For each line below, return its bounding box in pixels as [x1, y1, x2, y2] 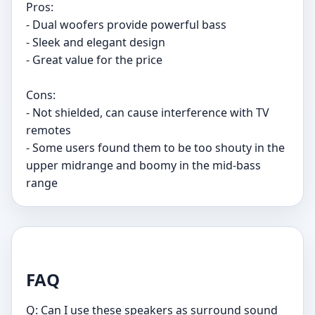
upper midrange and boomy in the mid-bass [26, 157, 261, 173]
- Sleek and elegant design [26, 34, 165, 50]
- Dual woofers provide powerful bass [26, 17, 226, 32]
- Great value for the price [26, 52, 162, 67]
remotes [26, 122, 71, 138]
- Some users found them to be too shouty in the [26, 140, 285, 155]
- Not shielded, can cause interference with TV [26, 105, 269, 120]
